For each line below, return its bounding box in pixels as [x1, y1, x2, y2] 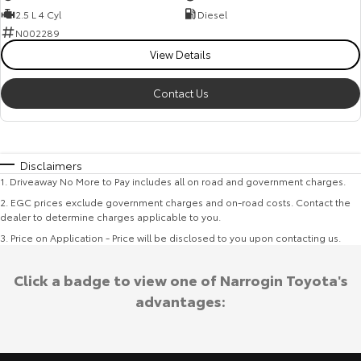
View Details [150, 47, 211, 62]
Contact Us [152, 85, 209, 101]
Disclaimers [20, 157, 82, 174]
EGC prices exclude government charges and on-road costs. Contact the [10, 195, 351, 210]
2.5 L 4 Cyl [15, 6, 61, 21]
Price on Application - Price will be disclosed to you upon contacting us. [10, 230, 341, 245]
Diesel [197, 6, 227, 21]
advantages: [135, 290, 226, 312]
